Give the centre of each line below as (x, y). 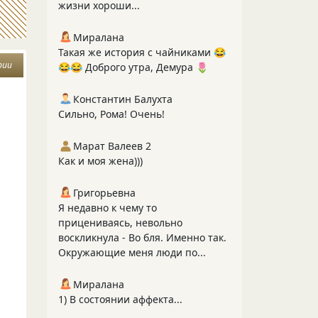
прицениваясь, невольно (120, 223)
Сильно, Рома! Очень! (111, 114)
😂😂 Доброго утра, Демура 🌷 (133, 67)
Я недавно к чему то (108, 208)
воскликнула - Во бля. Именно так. (142, 237)
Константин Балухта (123, 99)
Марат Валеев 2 (112, 146)
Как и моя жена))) (100, 161)
